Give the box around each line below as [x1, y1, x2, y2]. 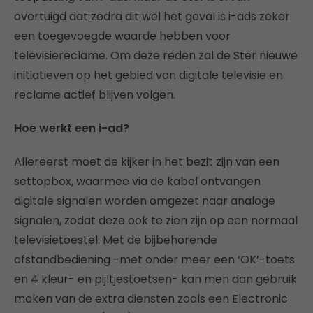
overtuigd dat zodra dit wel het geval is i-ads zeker [14, 8, 290, 25]
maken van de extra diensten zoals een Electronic [14, 291, 288, 307]
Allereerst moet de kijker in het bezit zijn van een [14, 154, 279, 170]
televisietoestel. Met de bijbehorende [14, 232, 217, 249]
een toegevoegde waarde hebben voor [14, 28, 231, 45]
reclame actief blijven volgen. [14, 87, 175, 103]
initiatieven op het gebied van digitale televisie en [14, 67, 283, 84]
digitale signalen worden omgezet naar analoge [14, 193, 275, 210]
